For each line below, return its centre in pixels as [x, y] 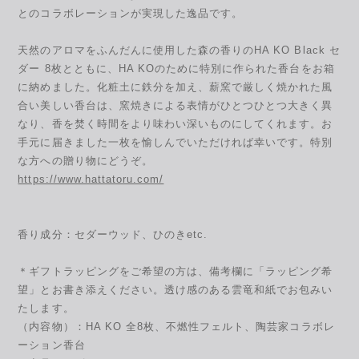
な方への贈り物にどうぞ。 [85, 160]
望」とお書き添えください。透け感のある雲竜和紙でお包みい [175, 289]
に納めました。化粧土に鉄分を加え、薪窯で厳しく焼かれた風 [175, 87]
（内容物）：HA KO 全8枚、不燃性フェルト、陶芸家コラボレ [176, 326]
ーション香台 [52, 345]
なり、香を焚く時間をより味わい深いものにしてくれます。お [175, 123]
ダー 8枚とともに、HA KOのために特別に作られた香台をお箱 [176, 68]
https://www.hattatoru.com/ [91, 179]
